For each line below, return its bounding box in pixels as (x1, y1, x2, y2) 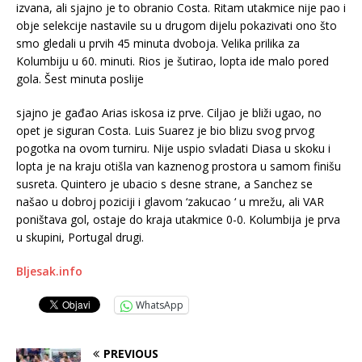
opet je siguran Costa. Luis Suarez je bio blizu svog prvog (16, 123, 314, 139)
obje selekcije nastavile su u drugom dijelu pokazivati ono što (16, 18, 337, 34)
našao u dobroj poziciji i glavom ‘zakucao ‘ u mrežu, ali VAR (16, 194, 324, 210)
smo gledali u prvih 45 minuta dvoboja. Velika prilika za (16, 36, 300, 52)
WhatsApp (136, 298, 183, 313)
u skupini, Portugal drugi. (16, 229, 144, 246)
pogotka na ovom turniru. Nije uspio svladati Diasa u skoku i (16, 141, 330, 157)
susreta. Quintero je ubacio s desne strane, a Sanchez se (16, 176, 313, 192)
